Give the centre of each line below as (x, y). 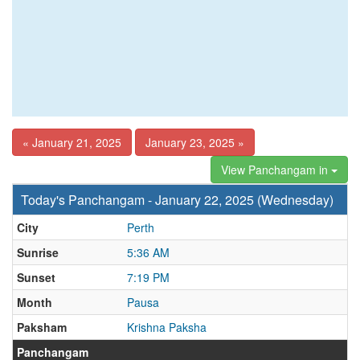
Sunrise (38, 252)
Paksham (42, 327)
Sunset (36, 277)
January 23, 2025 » (195, 142)
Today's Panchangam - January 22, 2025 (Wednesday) (177, 200)
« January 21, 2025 (72, 142)
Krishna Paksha (167, 327)
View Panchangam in (276, 170)
